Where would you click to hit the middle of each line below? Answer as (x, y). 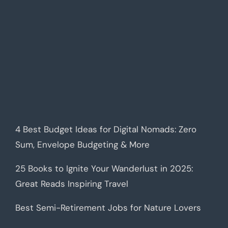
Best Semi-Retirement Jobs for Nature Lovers (108, 208)
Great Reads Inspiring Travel (72, 184)
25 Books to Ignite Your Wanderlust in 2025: (104, 169)
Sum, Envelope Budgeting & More (82, 145)
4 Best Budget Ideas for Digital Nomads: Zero (106, 130)
